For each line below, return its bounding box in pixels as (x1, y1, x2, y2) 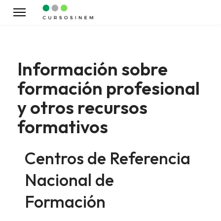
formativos (17, 115, 108, 138)
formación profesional (17, 77, 200, 99)
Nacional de (25, 169, 114, 190)
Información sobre (17, 58, 168, 80)
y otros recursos (17, 96, 147, 118)
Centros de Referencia (25, 147, 190, 169)
